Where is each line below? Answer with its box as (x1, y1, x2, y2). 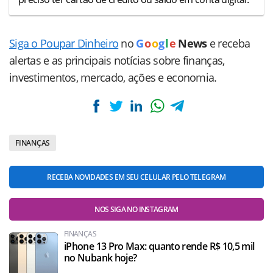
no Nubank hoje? (64, 251, 137, 265)
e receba (209, 36, 250, 51)
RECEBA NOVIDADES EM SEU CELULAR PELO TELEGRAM (47, 172, 226, 183)
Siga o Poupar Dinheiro (9, 36, 119, 51)
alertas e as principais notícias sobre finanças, (9, 53, 225, 68)
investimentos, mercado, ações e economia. (9, 70, 217, 85)
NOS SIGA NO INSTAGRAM (94, 204, 179, 215)
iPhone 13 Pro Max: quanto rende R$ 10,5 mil (64, 239, 255, 253)
